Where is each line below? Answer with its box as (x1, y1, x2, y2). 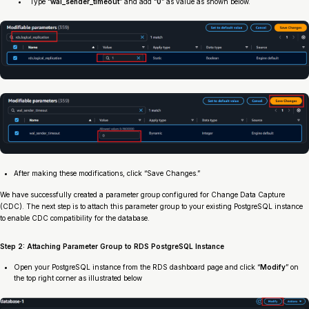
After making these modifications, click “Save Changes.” (14, 168, 200, 177)
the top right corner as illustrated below (14, 273, 148, 282)
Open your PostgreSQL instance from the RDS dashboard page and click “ (14, 262, 260, 271)
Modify (260, 262, 286, 271)
